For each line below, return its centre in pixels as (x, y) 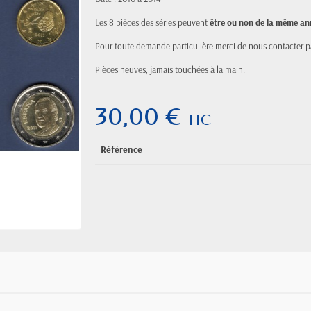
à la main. (228, 69)
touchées (193, 69)
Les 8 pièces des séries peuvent (153, 22)
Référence (122, 149)
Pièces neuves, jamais (135, 69)
